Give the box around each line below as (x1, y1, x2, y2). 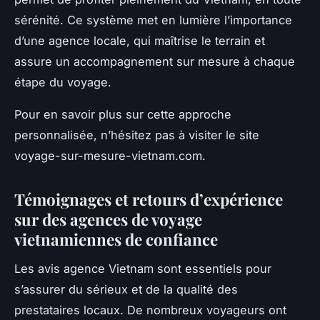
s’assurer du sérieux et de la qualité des (14, 281, 238, 296)
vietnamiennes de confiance (14, 228, 218, 250)
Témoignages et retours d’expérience (14, 188, 283, 210)
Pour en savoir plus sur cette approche (14, 106, 231, 121)
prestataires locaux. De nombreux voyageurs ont (14, 302, 286, 317)
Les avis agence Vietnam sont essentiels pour (14, 261, 271, 276)
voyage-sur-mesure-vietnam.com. (14, 148, 206, 163)
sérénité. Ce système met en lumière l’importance (14, 12, 292, 27)
